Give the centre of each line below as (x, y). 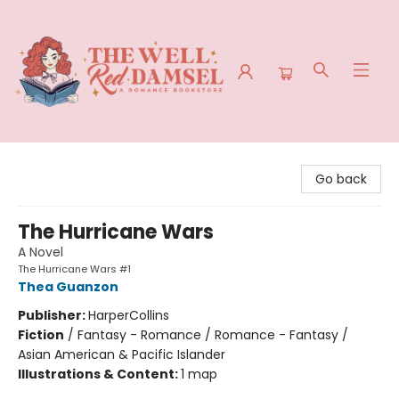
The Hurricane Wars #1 (74, 269)
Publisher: (53, 315)
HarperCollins (129, 315)
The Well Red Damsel (79, 159)
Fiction (41, 335)
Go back (341, 179)
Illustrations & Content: (99, 374)
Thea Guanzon (68, 287)
